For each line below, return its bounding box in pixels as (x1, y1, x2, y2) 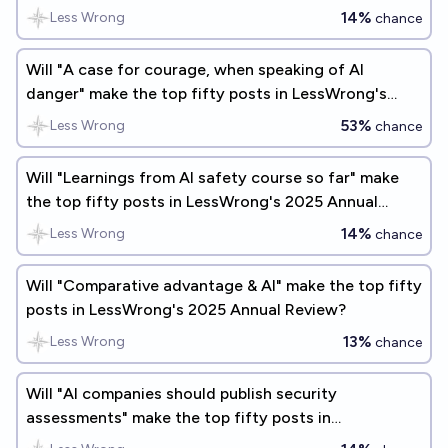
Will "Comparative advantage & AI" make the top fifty (26, 276, 422, 295)
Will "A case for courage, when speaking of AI (26, 60, 364, 79)
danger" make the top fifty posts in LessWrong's (26, 84, 387, 103)
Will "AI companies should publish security (26, 384, 337, 403)
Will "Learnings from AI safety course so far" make (26, 168, 399, 187)
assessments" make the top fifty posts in (26, 408, 331, 427)
